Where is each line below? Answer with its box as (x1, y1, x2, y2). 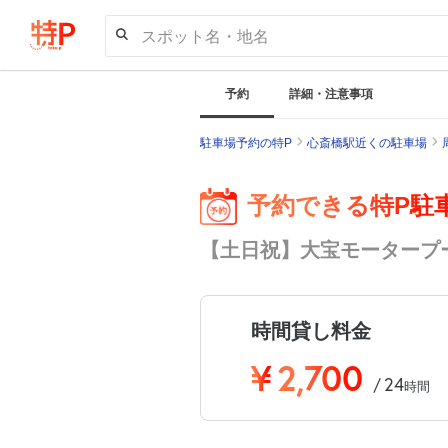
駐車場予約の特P (199, 136, 292, 150)
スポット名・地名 (141, 25, 269, 46)
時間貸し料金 (250, 317, 371, 344)
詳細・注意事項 (288, 87, 373, 101)
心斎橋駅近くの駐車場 (306, 136, 427, 150)
